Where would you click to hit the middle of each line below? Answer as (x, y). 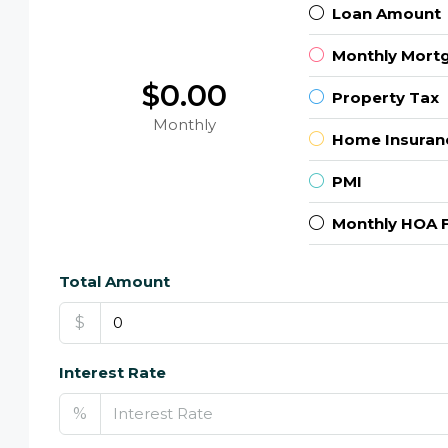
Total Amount (114, 281)
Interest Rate (112, 372)
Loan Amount (386, 13)
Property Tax (385, 97)
